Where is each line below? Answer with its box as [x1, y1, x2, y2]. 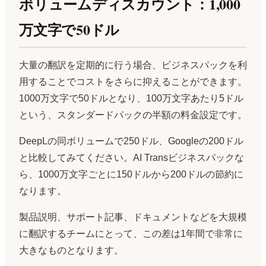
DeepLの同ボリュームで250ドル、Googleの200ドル [19, 136, 243, 147]
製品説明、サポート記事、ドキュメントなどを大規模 [19, 212, 247, 223]
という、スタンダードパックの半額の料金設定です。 [19, 110, 247, 121]
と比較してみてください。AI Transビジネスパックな [19, 153, 244, 163]
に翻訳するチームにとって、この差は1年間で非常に [19, 229, 243, 239]
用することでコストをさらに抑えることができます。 [19, 77, 247, 87]
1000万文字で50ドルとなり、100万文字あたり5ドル [19, 93, 243, 104]
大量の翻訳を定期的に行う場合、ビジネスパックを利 [19, 60, 247, 71]
